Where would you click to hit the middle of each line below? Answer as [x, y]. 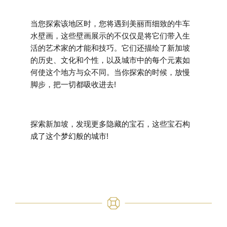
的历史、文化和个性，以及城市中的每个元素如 [110, 60]
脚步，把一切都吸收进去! [73, 84]
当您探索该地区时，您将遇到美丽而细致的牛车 [110, 23]
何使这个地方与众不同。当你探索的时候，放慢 [110, 72]
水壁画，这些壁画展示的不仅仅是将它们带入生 [110, 35]
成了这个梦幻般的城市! [69, 136]
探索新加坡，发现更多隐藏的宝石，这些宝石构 [110, 124]
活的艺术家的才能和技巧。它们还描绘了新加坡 [110, 48]
